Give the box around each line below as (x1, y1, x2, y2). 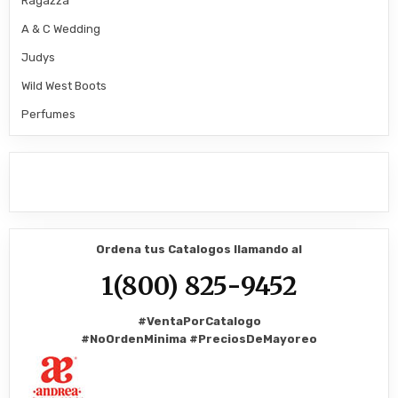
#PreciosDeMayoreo (189, 332, 317, 346)
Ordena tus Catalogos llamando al (96, 242, 302, 256)
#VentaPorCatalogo (137, 314, 261, 329)
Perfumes (21, 107, 76, 121)
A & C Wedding (21, 21, 101, 36)
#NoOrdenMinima (81, 332, 189, 346)
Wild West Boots (21, 78, 107, 92)
